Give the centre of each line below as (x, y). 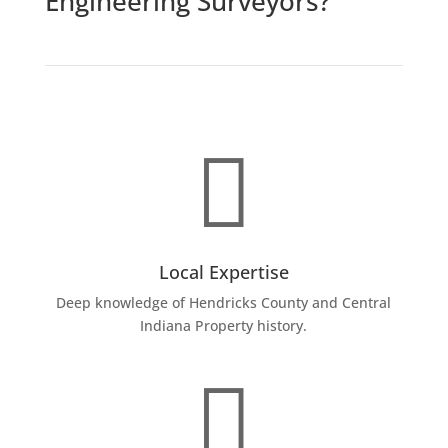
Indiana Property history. (224, 325)
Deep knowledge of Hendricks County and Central (224, 302)
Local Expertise (223, 271)
